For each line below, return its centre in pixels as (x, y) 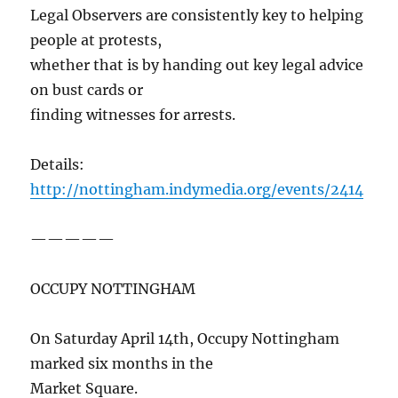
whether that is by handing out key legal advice (197, 65)
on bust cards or (87, 90)
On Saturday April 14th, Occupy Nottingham (185, 339)
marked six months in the (122, 364)
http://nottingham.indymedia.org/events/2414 (197, 190)
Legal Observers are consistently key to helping (197, 16)
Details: (58, 165)
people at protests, (96, 40)
